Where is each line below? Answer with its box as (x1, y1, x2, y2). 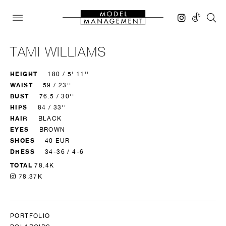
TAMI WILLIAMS (10, 44, 107, 60)
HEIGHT (10, 70, 38, 78)
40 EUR (45, 137, 70, 144)
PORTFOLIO (10, 212, 50, 219)
